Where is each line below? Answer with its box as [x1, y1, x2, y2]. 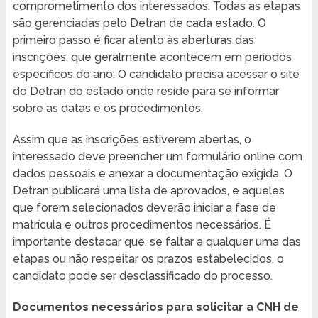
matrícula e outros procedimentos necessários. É [12, 217, 271, 231]
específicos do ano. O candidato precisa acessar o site [12, 67, 300, 81]
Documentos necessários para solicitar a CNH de [12, 300, 299, 314]
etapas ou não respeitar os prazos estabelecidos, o [12, 251, 284, 265]
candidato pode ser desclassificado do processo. [12, 268, 273, 283]
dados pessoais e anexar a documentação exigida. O [12, 166, 292, 180]
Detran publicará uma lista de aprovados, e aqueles [12, 183, 285, 197]
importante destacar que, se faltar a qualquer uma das [12, 234, 301, 248]
